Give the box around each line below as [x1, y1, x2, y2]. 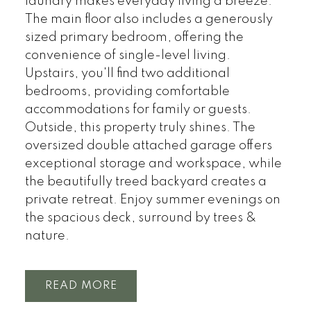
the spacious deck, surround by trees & [24, 211, 256, 224]
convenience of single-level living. [24, 49, 230, 62]
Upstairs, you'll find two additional [24, 67, 230, 80]
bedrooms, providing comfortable [24, 85, 230, 98]
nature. [24, 229, 69, 242]
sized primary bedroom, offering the [24, 31, 244, 44]
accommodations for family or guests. [24, 103, 251, 116]
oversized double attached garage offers [24, 139, 272, 152]
